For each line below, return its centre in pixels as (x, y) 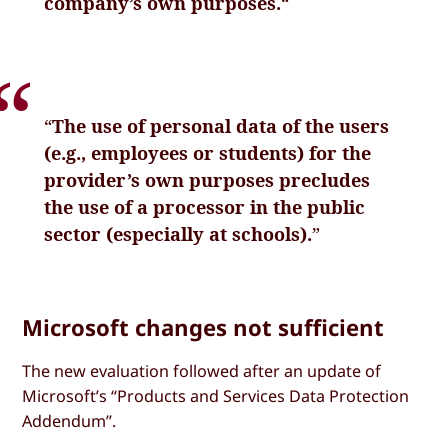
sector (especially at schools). (178, 233)
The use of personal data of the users (221, 125)
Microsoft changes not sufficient (203, 326)
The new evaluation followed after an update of (202, 370)
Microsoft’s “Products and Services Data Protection (216, 395)
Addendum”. (69, 420)
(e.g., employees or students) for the (208, 152)
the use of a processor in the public (205, 206)
